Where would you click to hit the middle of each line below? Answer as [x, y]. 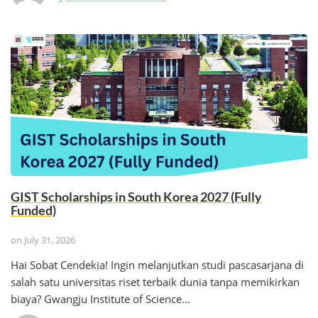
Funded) [33, 210]
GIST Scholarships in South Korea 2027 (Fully [136, 197]
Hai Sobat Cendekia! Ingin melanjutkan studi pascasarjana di [157, 265]
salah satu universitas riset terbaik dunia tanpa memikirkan [155, 282]
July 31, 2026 [50, 240]
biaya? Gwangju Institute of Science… [100, 299]
